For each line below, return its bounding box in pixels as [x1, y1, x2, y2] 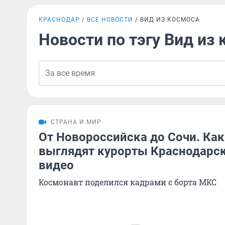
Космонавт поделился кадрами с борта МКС [39, 177, 216, 187]
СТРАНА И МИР [51, 119, 101, 126]
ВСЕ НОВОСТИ [87, 16, 133, 23]
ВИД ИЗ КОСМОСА [140, 16, 200, 23]
